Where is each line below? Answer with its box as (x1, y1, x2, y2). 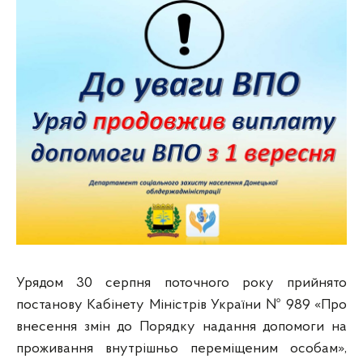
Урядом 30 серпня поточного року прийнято (16, 275, 347, 291)
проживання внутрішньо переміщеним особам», (16, 341, 347, 357)
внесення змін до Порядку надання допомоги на (16, 319, 347, 335)
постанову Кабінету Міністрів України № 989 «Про (16, 297, 347, 313)
